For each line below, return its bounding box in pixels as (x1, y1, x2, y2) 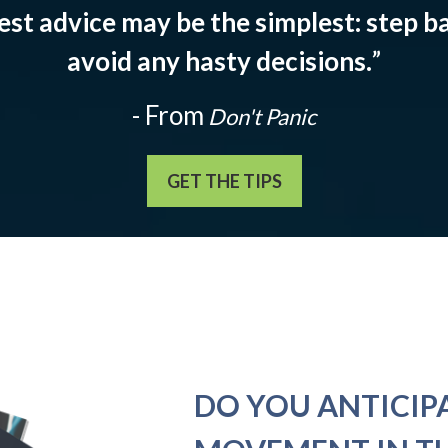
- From (132, 99, 204, 132)
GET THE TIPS (166, 170, 282, 193)
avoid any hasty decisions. (67, 45, 372, 78)
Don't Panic (204, 103, 316, 131)
